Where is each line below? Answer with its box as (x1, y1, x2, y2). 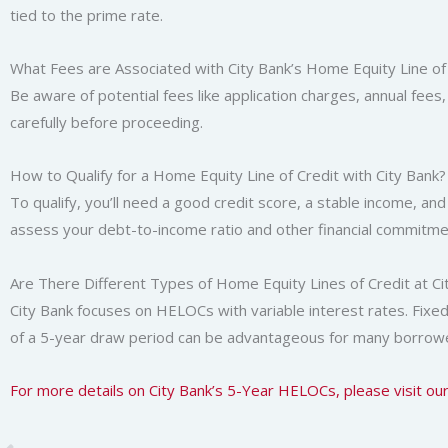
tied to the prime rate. (10, 4, 163, 25)
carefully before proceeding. (10, 112, 203, 133)
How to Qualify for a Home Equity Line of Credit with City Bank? (10, 165, 446, 186)
